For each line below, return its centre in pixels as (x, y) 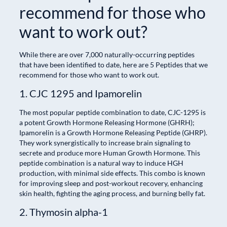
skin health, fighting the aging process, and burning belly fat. (112, 193)
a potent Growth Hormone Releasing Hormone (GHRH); (107, 122)
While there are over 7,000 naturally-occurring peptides (107, 54)
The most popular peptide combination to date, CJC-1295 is (112, 112)
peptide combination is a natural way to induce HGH (101, 163)
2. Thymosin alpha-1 (64, 212)
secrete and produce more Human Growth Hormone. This (110, 153)
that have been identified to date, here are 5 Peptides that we (113, 64)
